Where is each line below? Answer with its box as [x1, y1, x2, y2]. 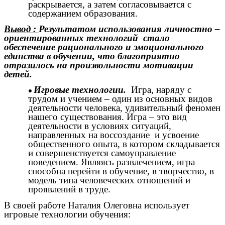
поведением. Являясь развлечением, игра [28, 157, 195, 168]
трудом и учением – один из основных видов [28, 93, 212, 104]
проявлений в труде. [28, 184, 110, 195]
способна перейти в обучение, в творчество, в [28, 166, 214, 177]
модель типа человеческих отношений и [28, 175, 190, 186]
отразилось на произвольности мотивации [4, 60, 193, 71]
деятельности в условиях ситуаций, [28, 121, 171, 132]
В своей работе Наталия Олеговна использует [4, 199, 189, 210]
